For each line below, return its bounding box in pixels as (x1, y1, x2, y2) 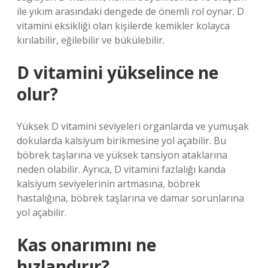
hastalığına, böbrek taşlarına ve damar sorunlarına (17, 191, 244, 205)
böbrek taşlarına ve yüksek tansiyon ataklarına (17, 148, 227, 162)
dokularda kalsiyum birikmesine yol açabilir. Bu (17, 134, 226, 147)
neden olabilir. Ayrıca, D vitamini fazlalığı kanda (17, 163, 226, 176)
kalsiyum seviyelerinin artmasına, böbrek (17, 177, 200, 190)
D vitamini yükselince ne (17, 61, 218, 84)
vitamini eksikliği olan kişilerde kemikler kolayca (17, 19, 230, 32)
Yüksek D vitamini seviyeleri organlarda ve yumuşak (17, 120, 249, 133)
